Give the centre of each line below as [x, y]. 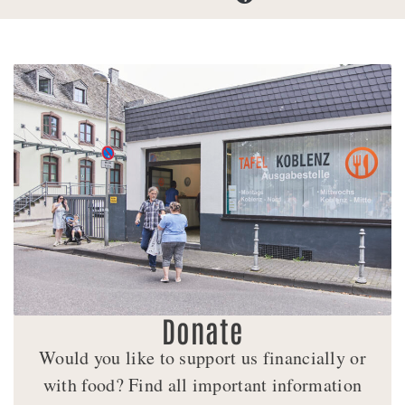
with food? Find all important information [202, 385]
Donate [202, 330]
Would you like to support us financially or [202, 358]
